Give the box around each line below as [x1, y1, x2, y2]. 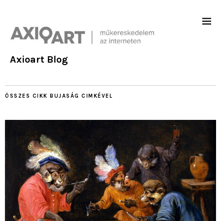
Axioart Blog [10, 54, 68, 66]
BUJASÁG [50, 93, 79, 100]
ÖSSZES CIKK [5, 93, 50, 100]
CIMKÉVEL [79, 93, 112, 100]
